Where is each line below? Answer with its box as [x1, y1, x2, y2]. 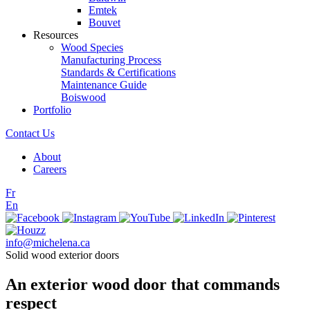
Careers [33, 163, 66, 175]
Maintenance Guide [61, 79, 147, 91]
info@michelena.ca [6, 237, 90, 248]
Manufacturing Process [61, 54, 161, 66]
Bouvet [89, 17, 120, 28]
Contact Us [6, 127, 55, 139]
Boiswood [61, 91, 106, 103]
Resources [33, 29, 78, 41]
